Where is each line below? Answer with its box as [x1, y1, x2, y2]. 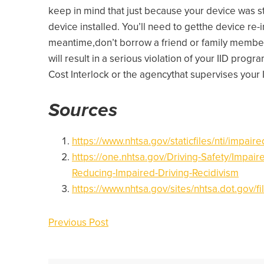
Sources [48, 98, 117, 121]
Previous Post [48, 216, 108, 229]
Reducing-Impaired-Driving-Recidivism [72, 166, 239, 179]
